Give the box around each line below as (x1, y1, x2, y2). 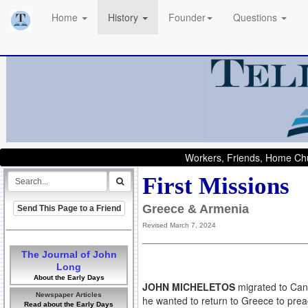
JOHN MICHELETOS (142, 280, 238, 294)
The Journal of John (21, 248, 117, 260)
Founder (168, 10, 206, 24)
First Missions (142, 173, 289, 200)
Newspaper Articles (36, 290, 102, 298)
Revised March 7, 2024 (142, 221, 216, 230)
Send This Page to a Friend (16, 203, 121, 213)
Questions (233, 10, 280, 24)
